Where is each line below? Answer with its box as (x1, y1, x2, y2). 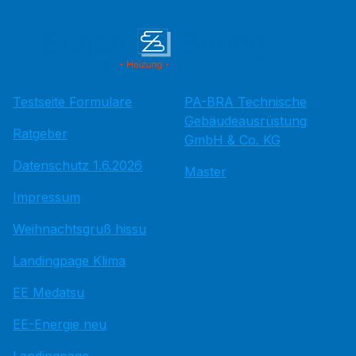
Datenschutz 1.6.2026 (13, 157, 142, 173)
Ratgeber (13, 125, 68, 141)
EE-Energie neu (13, 315, 106, 332)
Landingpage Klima (13, 252, 126, 269)
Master (184, 163, 226, 180)
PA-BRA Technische (184, 93, 307, 110)
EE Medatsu (13, 284, 84, 300)
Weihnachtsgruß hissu (13, 220, 146, 237)
